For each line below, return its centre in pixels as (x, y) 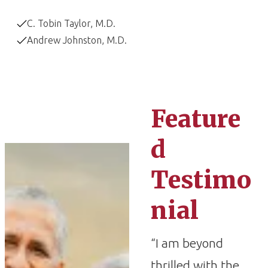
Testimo (201, 180)
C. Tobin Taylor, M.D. (71, 23)
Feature (196, 119)
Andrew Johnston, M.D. (77, 40)
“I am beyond (187, 243)
